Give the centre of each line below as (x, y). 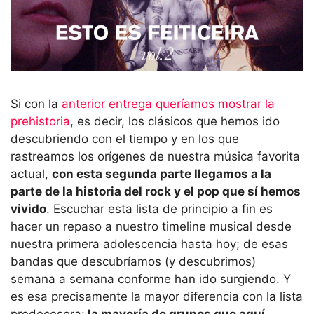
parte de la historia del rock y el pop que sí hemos (156, 191)
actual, (31, 173)
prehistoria (40, 121)
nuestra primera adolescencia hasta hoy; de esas (149, 244)
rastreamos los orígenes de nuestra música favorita (155, 156)
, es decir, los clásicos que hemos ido (175, 121)
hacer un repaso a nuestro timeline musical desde (151, 226)
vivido (28, 209)
